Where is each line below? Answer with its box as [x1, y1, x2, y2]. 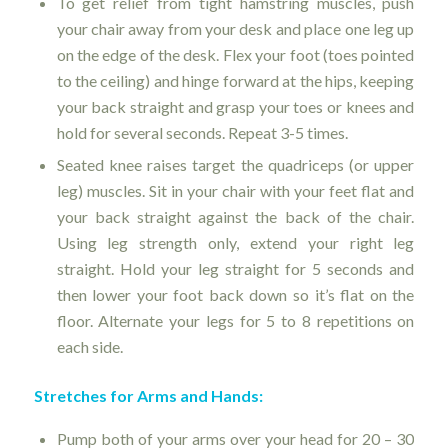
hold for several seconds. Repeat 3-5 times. [56, 123, 348, 143]
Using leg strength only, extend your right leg [56, 233, 415, 253]
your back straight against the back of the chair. [56, 207, 415, 227]
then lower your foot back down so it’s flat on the [56, 285, 415, 305]
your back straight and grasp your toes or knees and [56, 97, 415, 117]
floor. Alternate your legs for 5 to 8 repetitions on [56, 311, 415, 331]
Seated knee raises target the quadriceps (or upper [56, 155, 415, 175]
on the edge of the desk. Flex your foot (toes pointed [56, 45, 415, 65]
